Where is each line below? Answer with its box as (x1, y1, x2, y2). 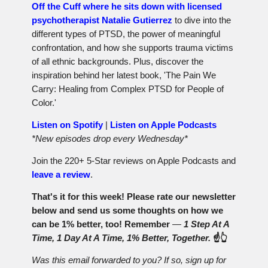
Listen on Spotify (32, 120, 103, 130)
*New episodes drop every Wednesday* (32, 133, 188, 144)
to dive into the (172, 15, 231, 26)
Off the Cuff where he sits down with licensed (32, 1, 222, 12)
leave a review (32, 169, 90, 180)
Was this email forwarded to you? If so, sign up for (32, 255, 226, 266)
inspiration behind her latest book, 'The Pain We (32, 70, 216, 81)
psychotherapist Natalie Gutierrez (32, 15, 172, 26)
